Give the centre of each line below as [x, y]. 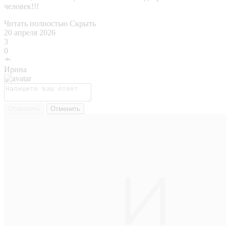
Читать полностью [36, 24]
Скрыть [83, 24]
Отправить [24, 109]
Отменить [65, 109]
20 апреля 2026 [30, 33]
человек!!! [21, 7]
